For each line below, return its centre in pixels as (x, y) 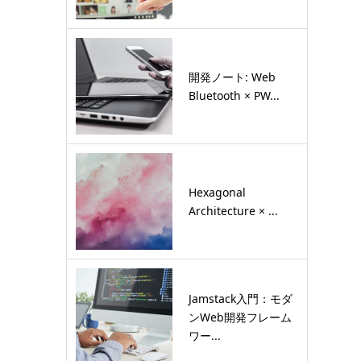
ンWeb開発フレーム (240, 317)
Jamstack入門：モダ (241, 298)
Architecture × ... (233, 211)
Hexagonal (217, 192)
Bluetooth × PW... (234, 95)
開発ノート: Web (232, 77)
